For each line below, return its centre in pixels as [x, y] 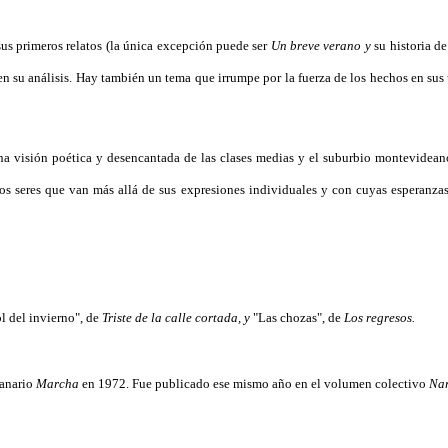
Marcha [57, 383]
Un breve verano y [320, 45]
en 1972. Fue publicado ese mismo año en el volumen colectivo [254, 383]
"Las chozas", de [297, 317]
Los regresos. [379, 317]
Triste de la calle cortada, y [176, 317]
